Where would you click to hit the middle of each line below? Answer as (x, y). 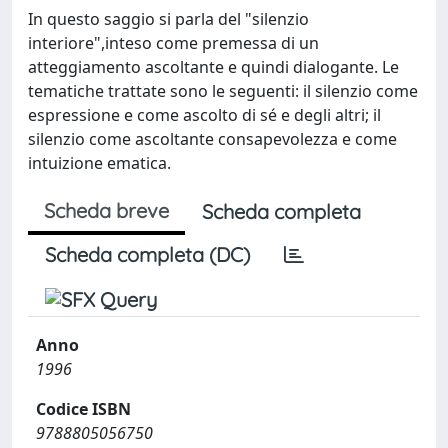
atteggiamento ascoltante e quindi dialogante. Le (213, 67)
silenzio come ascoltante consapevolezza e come (212, 139)
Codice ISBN (83, 409)
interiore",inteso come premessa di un (173, 43)
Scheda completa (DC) (147, 254)
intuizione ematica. (99, 163)
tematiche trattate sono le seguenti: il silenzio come (223, 91)
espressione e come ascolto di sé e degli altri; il (204, 115)
